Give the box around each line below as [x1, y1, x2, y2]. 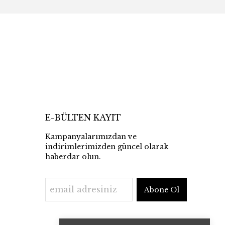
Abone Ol [144, 185, 179, 194]
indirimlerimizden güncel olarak [45, 142, 168, 151]
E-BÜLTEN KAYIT [45, 113, 121, 123]
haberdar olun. [45, 152, 101, 161]
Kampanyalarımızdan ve [45, 132, 137, 141]
